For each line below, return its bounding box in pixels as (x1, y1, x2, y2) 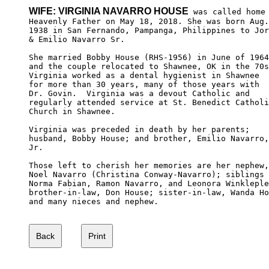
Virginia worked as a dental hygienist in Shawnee (29, 70, 264, 80)
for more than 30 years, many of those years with (29, 79, 264, 89)
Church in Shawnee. (29, 106, 120, 116)
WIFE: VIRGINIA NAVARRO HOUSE (29, 5, 189, 16)
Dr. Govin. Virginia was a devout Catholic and (29, 88, 255, 98)
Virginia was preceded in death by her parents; (29, 124, 255, 134)
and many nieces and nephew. (29, 196, 159, 206)
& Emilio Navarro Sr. (29, 34, 130, 44)
